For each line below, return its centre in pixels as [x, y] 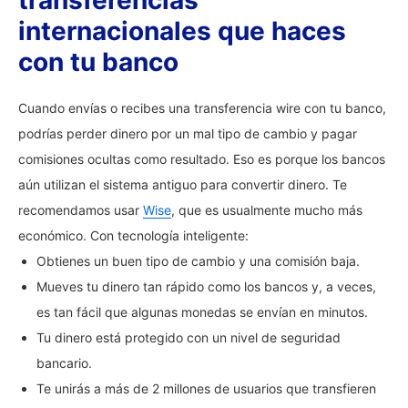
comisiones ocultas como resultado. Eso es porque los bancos [202, 159]
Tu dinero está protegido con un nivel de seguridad [189, 337]
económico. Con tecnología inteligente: [133, 235]
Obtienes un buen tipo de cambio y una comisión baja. [198, 261]
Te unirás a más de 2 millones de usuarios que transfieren [206, 388]
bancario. [64, 363]
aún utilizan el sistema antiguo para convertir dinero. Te [183, 184]
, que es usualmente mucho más [267, 210]
